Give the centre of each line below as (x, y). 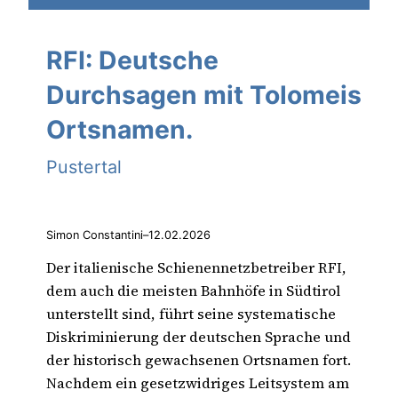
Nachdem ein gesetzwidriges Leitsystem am (198, 382)
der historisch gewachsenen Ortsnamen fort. (199, 359)
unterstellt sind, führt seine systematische (191, 313)
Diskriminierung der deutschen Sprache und (199, 336)
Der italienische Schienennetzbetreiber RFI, (196, 267)
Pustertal (84, 167)
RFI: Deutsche (132, 60)
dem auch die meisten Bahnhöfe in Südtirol (193, 290)
